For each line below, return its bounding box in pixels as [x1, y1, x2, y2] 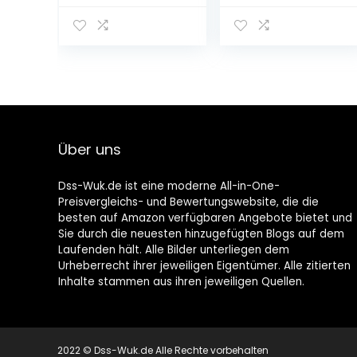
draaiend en [70, 96, 154, 115]
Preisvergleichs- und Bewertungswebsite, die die [57, 194, 319, 210]
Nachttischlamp [231, 16, 339, 35]
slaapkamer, [70, 143, 155, 163]
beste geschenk [70, 159, 178, 178]
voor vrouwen [70, 175, 160, 194]
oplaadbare [70, 64, 152, 83]
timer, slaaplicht [70, 112, 178, 131]
